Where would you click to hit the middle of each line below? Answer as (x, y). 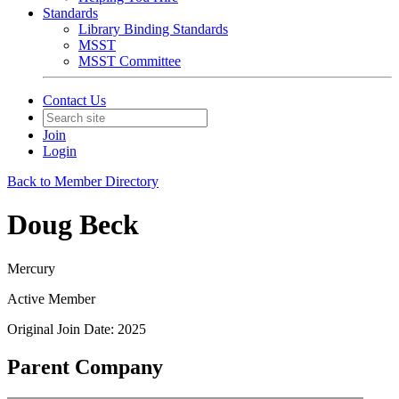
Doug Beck (73, 225)
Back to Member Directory (83, 181)
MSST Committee (130, 61)
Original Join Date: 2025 (77, 329)
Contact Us (74, 100)
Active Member (51, 298)
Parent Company (85, 366)
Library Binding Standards (153, 29)
